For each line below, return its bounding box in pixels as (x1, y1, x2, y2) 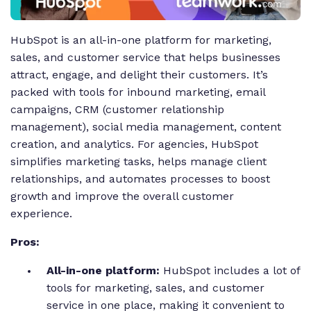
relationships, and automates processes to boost (10, 172, 270, 186)
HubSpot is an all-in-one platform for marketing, (10, 33, 271, 47)
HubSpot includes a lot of (163, 264, 300, 278)
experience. (10, 207, 76, 221)
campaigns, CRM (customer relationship (10, 103, 224, 117)
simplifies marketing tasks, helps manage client (10, 155, 267, 169)
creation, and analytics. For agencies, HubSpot (10, 137, 258, 151)
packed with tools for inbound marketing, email (10, 85, 265, 99)
